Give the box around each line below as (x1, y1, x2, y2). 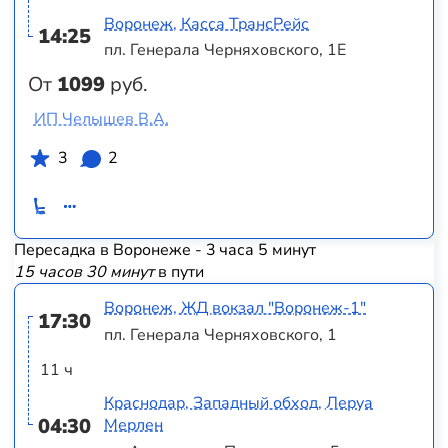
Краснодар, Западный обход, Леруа (104, 392, 374, 415)
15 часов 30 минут (13, 260, 154, 283)
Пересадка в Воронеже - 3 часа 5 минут (13, 238, 316, 261)
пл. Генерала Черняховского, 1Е (104, 39, 347, 62)
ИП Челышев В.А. (33, 108, 169, 131)
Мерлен (104, 414, 164, 437)
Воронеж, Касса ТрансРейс (104, 12, 310, 35)
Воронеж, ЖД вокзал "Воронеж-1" (104, 297, 367, 320)
